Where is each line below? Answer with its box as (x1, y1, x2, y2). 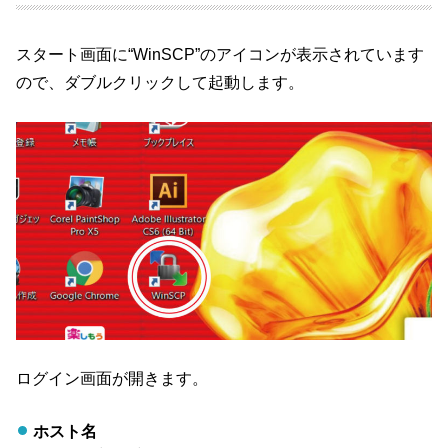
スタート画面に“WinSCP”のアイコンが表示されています (16, 44, 425, 63)
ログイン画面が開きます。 (16, 369, 209, 388)
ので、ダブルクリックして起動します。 (16, 72, 305, 91)
